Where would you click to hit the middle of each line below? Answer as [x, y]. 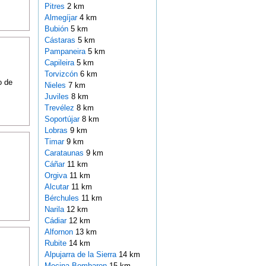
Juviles [58, 97]
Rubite [56, 243]
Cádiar [56, 221]
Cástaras [61, 40]
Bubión [57, 29]
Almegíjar [62, 18]
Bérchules [63, 198]
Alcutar [58, 187]
